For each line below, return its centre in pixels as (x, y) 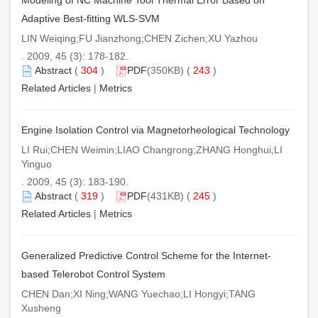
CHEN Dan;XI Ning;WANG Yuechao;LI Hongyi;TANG (138, 294)
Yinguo (37, 164)
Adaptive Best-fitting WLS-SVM (91, 18)
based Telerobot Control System (93, 274)
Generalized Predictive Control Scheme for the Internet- (146, 255)
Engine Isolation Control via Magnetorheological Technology (155, 130)
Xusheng (41, 308)
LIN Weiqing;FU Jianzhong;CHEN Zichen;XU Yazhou (139, 38)
